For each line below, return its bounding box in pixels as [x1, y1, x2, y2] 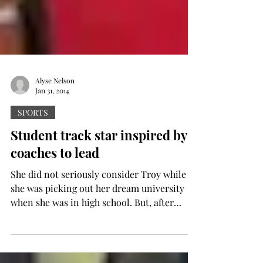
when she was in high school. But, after [11, 224, 174, 237]
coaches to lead [11, 172, 99, 190]
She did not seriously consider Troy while [11, 196, 186, 208]
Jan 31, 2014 [35, 114, 69, 123]
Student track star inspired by [11, 154, 187, 172]
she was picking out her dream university [11, 210, 184, 222]
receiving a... [11, 238, 64, 251]
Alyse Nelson [35, 103, 75, 113]
